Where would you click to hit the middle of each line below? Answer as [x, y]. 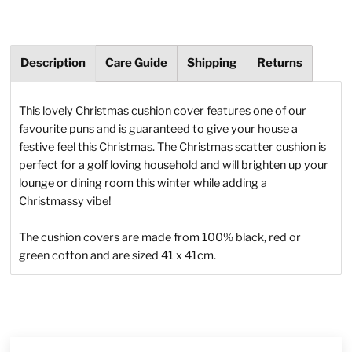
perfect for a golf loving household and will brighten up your [174, 165]
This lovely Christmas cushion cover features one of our [163, 111]
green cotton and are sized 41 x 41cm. [119, 256]
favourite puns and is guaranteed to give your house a [159, 129]
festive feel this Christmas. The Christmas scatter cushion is [173, 147]
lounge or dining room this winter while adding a [143, 183]
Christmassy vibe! [66, 202]
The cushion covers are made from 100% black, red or [160, 238]
